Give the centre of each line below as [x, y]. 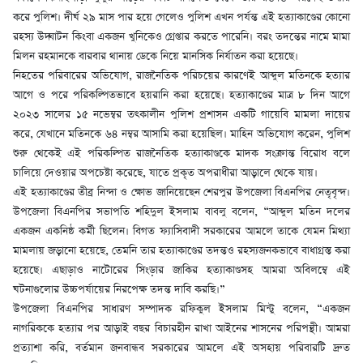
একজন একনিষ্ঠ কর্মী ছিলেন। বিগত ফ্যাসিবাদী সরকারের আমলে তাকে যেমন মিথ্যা [181, 232]
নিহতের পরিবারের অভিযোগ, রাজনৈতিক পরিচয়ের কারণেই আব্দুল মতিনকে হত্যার [181, 76]
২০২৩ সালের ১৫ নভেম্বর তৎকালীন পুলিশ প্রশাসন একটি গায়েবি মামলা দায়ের [181, 115]
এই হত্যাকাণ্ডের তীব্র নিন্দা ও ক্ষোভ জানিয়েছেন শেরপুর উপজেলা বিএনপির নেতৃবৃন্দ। [181, 193]
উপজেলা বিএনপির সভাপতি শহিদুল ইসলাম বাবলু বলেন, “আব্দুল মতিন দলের [181, 212]
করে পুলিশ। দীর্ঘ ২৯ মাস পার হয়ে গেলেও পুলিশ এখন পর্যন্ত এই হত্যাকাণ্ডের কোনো [181, 18]
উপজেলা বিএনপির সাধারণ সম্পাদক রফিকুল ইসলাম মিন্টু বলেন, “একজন [181, 310]
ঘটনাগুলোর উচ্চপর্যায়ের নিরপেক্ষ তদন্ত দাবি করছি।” [119, 290]
